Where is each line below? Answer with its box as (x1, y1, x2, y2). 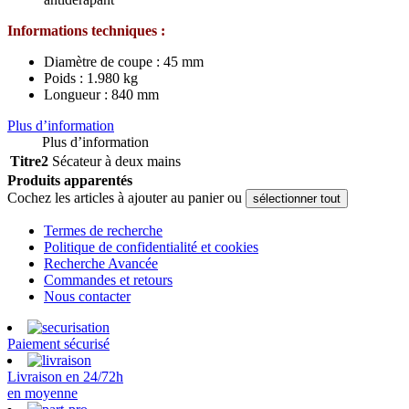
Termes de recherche (44, 223, 163, 239)
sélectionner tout (253, 192, 341, 206)
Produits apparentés (7, 173, 132, 189)
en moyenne (7, 385, 78, 402)
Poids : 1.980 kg (44, 70, 138, 87)
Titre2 (10, 153, 48, 170)
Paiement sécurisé (7, 336, 110, 352)
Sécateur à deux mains (52, 153, 181, 170)
